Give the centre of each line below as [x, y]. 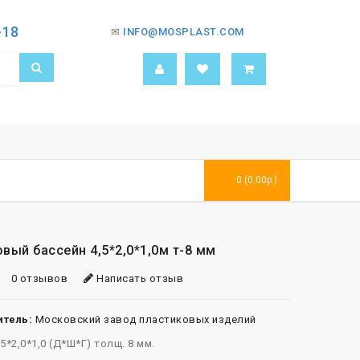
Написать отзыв [139, 278]
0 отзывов [39, 278]
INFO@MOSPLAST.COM [184, 32]
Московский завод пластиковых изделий [145, 319]
